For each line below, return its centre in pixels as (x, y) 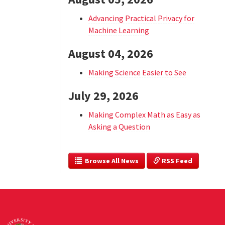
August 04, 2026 (110, 53)
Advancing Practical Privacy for (141, 18)
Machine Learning (119, 30)
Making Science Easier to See (137, 72)
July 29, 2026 (103, 96)
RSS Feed (176, 161)
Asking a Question (119, 127)
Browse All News (110, 161)
